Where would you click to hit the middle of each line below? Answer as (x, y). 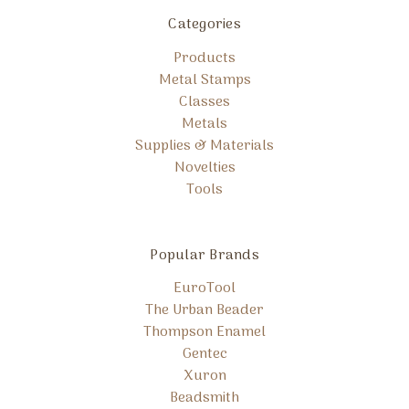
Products (204, 58)
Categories (204, 25)
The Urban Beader (204, 311)
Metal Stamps (204, 80)
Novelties (204, 168)
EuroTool (204, 289)
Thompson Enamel (204, 333)
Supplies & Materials (204, 146)
